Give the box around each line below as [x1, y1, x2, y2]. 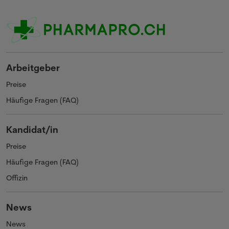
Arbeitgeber [6, 61, 60, 73]
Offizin [6, 173, 28, 182]
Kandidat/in [6, 123, 58, 135]
